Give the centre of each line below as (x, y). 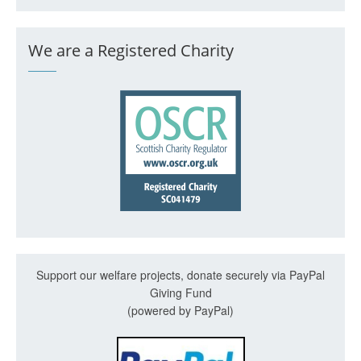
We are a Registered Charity (131, 50)
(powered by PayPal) (180, 310)
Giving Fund (180, 293)
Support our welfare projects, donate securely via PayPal (180, 275)
